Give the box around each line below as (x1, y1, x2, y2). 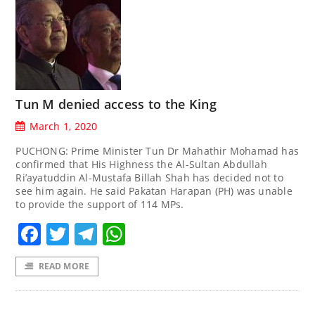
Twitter (69, 218, 145, 249)
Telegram (97, 218, 200, 249)
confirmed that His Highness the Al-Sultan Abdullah (15, 157, 267, 171)
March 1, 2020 (29, 119, 98, 133)
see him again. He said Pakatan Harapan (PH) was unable (15, 184, 292, 198)
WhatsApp (125, 218, 237, 249)
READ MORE (38, 259, 90, 272)
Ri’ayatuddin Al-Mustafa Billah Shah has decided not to (15, 170, 283, 184)
